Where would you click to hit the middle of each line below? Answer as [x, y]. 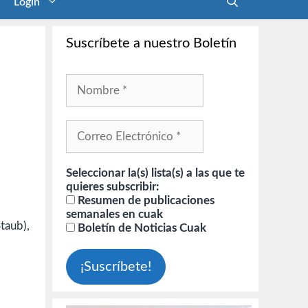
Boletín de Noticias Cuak [141, 228]
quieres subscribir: [112, 187]
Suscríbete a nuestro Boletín [151, 43]
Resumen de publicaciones [145, 200]
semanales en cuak [114, 214]
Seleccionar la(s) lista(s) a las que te [155, 173]
